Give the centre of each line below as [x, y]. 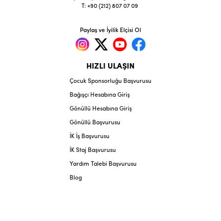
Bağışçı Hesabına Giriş [100, 95]
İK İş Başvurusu [90, 136]
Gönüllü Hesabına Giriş [101, 109]
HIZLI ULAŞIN [110, 67]
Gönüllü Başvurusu [95, 123]
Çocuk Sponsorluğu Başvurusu [110, 81]
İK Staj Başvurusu [93, 150]
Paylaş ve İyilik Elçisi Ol [110, 31]
